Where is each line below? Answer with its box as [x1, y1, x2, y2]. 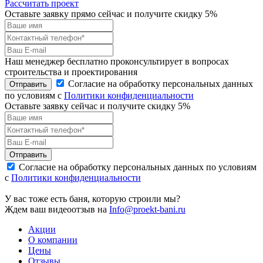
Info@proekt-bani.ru [109, 204, 186, 215]
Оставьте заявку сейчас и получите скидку [5, 101, 178, 112]
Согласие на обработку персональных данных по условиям [19, 162, 257, 173]
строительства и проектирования [5, 67, 137, 77]
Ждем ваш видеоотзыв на [5, 204, 109, 215]
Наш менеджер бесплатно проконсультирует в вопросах [5, 56, 229, 67]
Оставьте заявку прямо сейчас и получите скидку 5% [5, 9, 217, 19]
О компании [28, 235, 77, 245]
